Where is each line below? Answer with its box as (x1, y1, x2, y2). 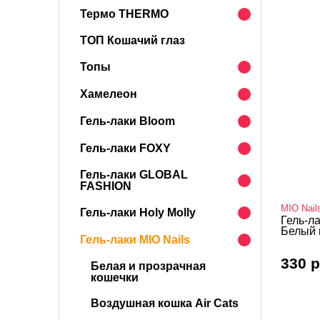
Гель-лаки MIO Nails (80, 234, 190, 246)
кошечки (91, 271, 139, 284)
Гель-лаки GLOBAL (80, 169, 188, 181)
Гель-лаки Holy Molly (80, 206, 196, 219)
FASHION (80, 180, 131, 192)
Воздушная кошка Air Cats (91, 297, 239, 309)
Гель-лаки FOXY (80, 142, 171, 154)
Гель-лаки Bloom (80, 115, 175, 127)
